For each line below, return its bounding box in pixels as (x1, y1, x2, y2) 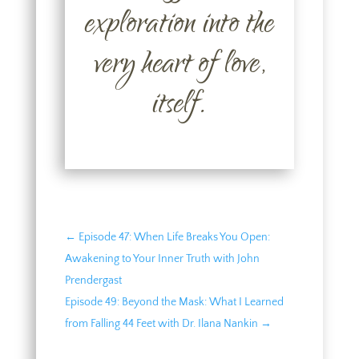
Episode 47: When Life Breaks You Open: (78, 230, 270, 244)
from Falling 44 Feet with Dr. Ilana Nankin (64, 317, 258, 330)
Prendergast (64, 273, 122, 287)
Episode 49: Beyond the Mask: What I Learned (64, 295, 284, 309)
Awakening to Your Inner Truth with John (64, 252, 260, 265)
